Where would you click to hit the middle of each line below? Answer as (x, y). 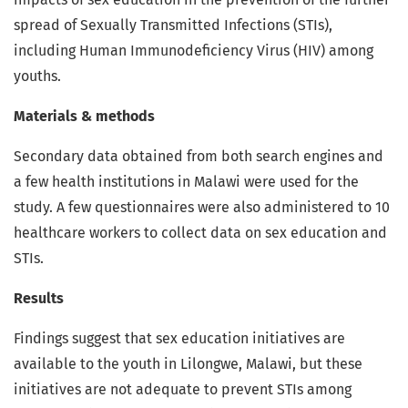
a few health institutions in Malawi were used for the (186, 182)
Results (39, 299)
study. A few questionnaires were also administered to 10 (202, 208)
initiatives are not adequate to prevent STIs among (183, 390)
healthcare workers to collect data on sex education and (200, 233)
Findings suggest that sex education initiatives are (179, 339)
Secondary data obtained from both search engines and (199, 157)
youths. (37, 76)
